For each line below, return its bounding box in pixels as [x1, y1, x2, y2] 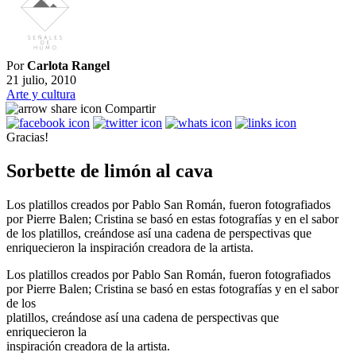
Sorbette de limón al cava [6, 160, 213, 181]
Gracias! [6, 130, 48, 145]
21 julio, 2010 [6, 73, 76, 87]
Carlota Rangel [27, 59, 110, 73]
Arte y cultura [6, 87, 75, 102]
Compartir [105, 102, 156, 116]
